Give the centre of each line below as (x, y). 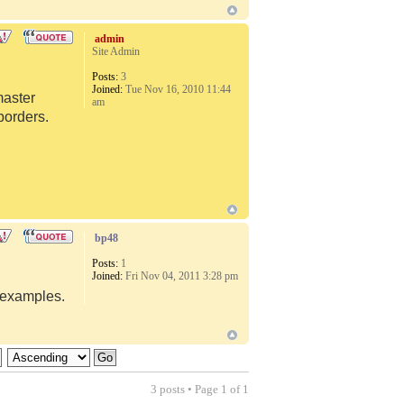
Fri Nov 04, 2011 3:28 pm (181, 275)
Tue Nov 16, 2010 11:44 (177, 90)
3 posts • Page (186, 389)
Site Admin (116, 52)
